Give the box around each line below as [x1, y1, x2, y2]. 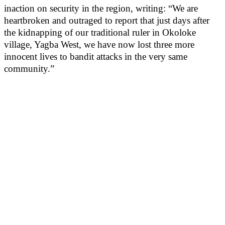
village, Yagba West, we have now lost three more [4, 39, 194, 50]
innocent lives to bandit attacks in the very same [4, 51, 187, 62]
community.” [4, 63, 54, 74]
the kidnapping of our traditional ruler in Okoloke [4, 27, 196, 38]
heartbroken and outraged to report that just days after [4, 15, 209, 26]
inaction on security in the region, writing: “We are [4, 3, 198, 14]
